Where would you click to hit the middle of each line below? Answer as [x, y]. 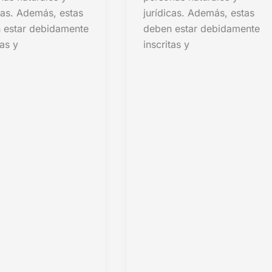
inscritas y [167, 45]
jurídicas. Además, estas [199, 13]
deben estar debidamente [202, 29]
